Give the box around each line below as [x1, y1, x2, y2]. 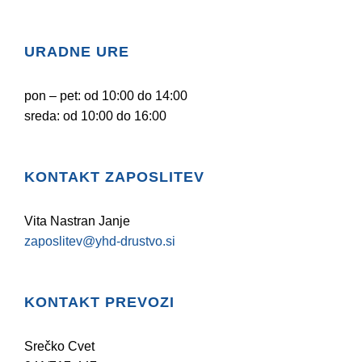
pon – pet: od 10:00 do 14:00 [24, 88, 187, 103]
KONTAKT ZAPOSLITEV [24, 168, 204, 185]
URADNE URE [24, 43, 129, 60]
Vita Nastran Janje [24, 213, 130, 228]
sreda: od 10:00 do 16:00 [24, 108, 166, 123]
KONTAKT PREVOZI [24, 293, 175, 310]
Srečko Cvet [24, 339, 95, 353]
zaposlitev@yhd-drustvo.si [24, 234, 175, 248]
